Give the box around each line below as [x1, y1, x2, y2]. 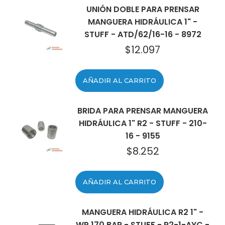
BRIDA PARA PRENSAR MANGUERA [77, 105, 208, 117]
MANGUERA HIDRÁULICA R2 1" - [82, 206, 203, 218]
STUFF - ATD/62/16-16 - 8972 [84, 29, 201, 40]
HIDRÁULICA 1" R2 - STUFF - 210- [78, 118, 207, 129]
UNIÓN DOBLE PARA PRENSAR [86, 4, 199, 15]
